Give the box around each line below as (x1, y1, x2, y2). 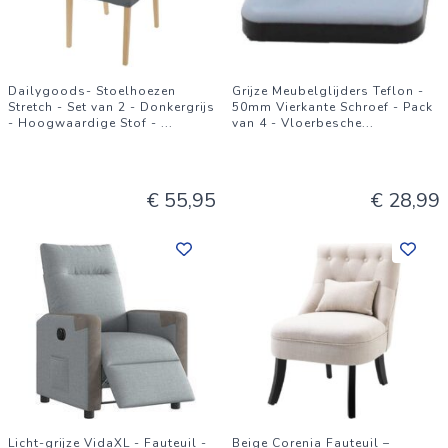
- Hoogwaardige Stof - (8, 115, 161, 131)
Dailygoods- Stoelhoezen (8, 83, 176, 99)
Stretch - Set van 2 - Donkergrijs (8, 99, 215, 115)
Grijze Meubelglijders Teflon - (232, 83, 424, 99)
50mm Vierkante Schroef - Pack (232, 99, 433, 115)
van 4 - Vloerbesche (232, 115, 362, 131)
